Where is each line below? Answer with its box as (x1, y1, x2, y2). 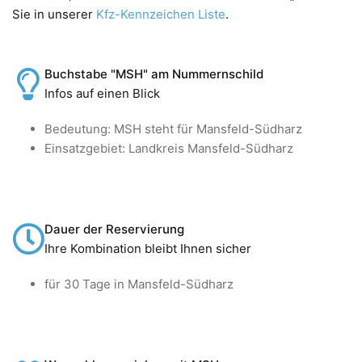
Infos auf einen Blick (44, 85, 160, 101)
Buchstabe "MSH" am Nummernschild (44, 65, 263, 82)
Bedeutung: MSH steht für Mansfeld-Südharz (44, 120, 302, 137)
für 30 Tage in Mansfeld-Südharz (44, 276, 234, 292)
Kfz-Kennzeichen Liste (96, 6, 225, 22)
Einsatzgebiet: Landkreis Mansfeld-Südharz (44, 140, 293, 156)
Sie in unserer (12, 6, 96, 22)
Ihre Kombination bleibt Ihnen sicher (44, 240, 251, 256)
